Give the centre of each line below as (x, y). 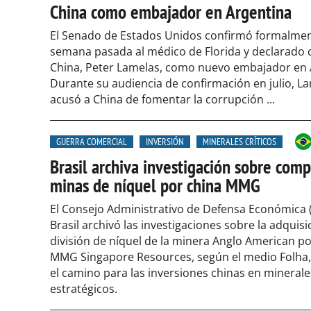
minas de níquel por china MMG (155, 185)
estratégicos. (84, 289)
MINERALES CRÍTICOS (239, 142)
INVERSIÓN (165, 142)
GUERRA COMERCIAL (92, 142)
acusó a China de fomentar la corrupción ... (162, 99)
